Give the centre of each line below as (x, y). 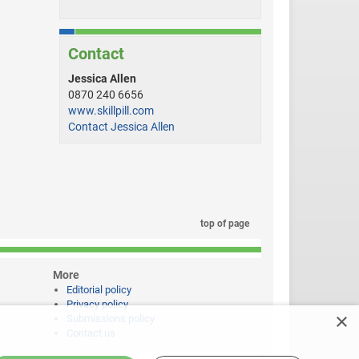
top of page (224, 224)
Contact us (91, 333)
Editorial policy (99, 290)
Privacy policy (97, 305)
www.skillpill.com (111, 111)
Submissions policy (111, 319)
